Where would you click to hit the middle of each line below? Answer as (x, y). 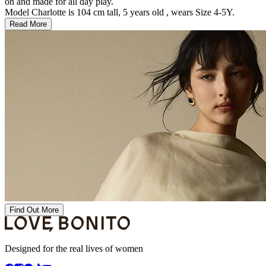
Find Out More (34, 210)
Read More (28, 24)
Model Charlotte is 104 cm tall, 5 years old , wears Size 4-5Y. (120, 12)
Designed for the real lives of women (74, 248)
